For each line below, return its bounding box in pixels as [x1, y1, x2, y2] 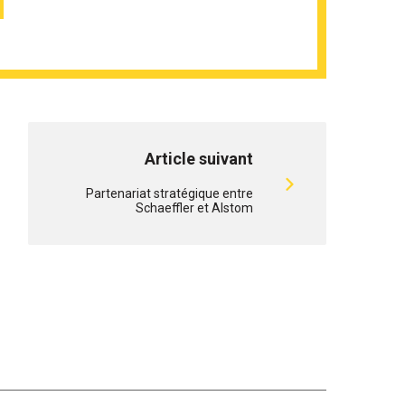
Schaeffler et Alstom [136, 201, 253, 215]
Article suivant [145, 149, 253, 168]
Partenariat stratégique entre [86, 186, 253, 201]
